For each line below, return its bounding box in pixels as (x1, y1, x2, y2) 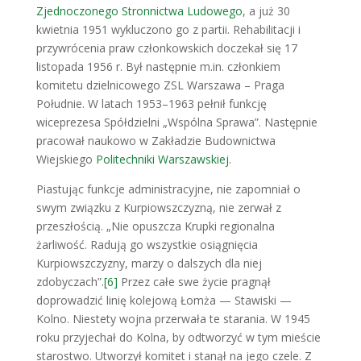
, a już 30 (242, 2, 290, 19)
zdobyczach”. (35, 273, 104, 289)
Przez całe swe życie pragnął (117, 273, 271, 289)
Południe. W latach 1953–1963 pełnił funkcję (35, 95, 267, 111)
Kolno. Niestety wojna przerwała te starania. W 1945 (35, 310, 310, 326)
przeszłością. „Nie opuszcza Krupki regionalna (35, 218, 275, 234)
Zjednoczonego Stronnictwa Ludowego (35, 2, 243, 19)
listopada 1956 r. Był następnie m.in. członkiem (35, 58, 280, 74)
